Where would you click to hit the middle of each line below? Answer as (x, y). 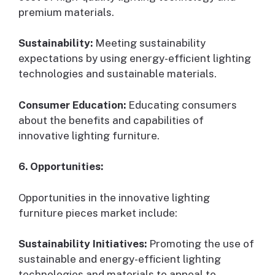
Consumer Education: (72, 105)
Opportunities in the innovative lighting (114, 197)
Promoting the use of (200, 244)
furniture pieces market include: (98, 213)
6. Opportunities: (61, 167)
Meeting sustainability (149, 43)
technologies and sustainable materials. (118, 74)
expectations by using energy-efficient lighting (135, 59)
